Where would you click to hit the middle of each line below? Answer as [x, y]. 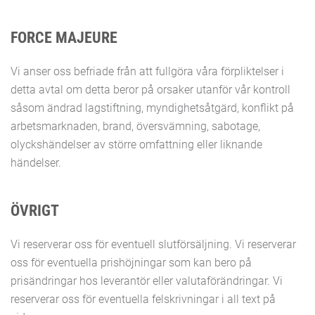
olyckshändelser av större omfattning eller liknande [136, 144]
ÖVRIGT [35, 211]
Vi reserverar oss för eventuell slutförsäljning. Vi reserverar [153, 244]
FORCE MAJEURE [64, 38]
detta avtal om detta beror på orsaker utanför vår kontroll [150, 90]
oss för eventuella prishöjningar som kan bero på [131, 263]
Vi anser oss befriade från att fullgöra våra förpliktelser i [147, 71]
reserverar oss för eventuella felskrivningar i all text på [143, 299]
